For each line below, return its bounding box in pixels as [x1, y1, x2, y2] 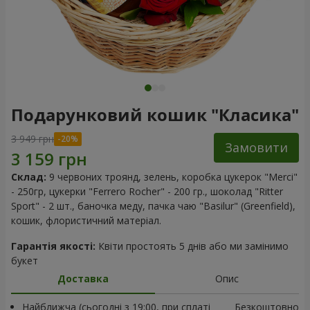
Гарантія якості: [11, 239, 95, 253]
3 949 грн [11, 132, 54, 145]
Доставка [57, 272, 109, 285]
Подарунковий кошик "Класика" [11, 103, 299, 126]
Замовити [225, 139, 288, 156]
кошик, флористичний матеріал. [11, 214, 161, 227]
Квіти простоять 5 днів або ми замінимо [95, 239, 289, 253]
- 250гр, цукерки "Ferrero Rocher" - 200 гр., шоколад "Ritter [11, 185, 283, 198]
